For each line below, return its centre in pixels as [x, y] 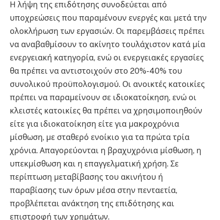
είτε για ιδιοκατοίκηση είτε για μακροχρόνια [95, 124]
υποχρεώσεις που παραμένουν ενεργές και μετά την [108, 18]
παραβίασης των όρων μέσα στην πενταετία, [94, 191]
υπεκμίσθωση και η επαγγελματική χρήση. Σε [94, 164]
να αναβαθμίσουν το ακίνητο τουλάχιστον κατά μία [108, 45]
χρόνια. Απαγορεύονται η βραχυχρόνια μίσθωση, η [106, 151]
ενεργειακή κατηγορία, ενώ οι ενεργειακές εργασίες [107, 58]
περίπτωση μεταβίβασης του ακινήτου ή [86, 177]
